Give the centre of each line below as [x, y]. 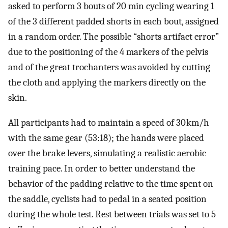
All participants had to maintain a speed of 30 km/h [109, 122]
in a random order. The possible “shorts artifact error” [113, 37]
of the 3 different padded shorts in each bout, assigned [113, 22]
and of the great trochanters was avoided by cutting [109, 67]
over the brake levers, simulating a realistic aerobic [107, 153]
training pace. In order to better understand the [102, 168]
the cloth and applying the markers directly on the [107, 83]
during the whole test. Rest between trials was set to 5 [112, 214]
